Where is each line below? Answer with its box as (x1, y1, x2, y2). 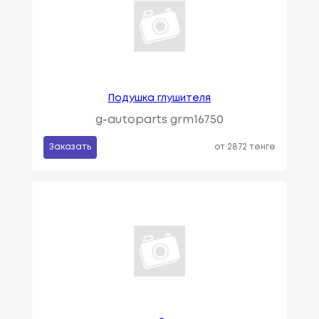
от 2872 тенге (214, 142, 276, 151)
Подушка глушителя (108, 93, 211, 103)
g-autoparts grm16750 (95, 114, 224, 125)
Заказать (48, 142, 91, 151)
